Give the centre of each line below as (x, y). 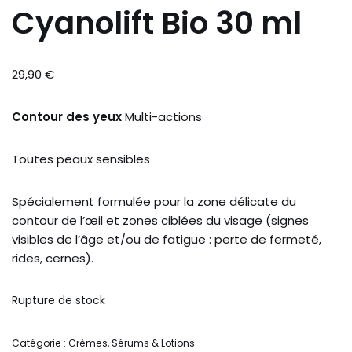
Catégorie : (40, 343)
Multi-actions (162, 117)
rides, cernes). (53, 258)
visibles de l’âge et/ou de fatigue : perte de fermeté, (167, 240)
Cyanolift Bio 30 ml (157, 24)
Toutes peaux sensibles (81, 159)
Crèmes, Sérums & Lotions (132, 343)
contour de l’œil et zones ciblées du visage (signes (160, 221)
